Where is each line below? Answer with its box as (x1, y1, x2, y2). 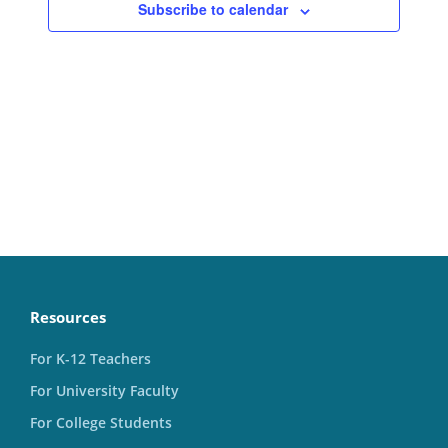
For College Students (30, 413, 172, 433)
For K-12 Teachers (30, 349, 151, 369)
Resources (30, 307, 106, 328)
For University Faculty (30, 381, 179, 401)
